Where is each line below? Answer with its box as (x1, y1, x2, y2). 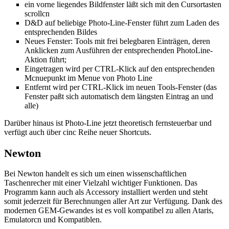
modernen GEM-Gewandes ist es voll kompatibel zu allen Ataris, (4, 206, 214, 215)
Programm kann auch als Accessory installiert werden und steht (4, 188, 208, 197)
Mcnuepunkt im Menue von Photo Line (25, 74, 152, 83)
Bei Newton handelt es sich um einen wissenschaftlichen (4, 169, 187, 178)
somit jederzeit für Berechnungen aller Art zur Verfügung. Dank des (4, 197, 222, 206)
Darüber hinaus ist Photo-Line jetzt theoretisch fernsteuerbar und (4, 119, 212, 128)
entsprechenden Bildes (25, 28, 97, 37)
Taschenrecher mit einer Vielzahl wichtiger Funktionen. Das (4, 178, 197, 188)
